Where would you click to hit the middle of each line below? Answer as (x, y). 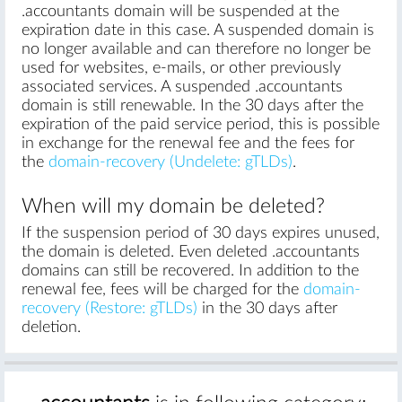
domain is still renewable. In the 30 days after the (192, 106)
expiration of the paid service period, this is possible (200, 125)
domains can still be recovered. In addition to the (190, 271)
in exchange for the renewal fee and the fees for (188, 144)
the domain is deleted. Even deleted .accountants (190, 252)
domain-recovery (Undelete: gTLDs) (170, 162)
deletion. (51, 328)
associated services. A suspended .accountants (182, 87)
